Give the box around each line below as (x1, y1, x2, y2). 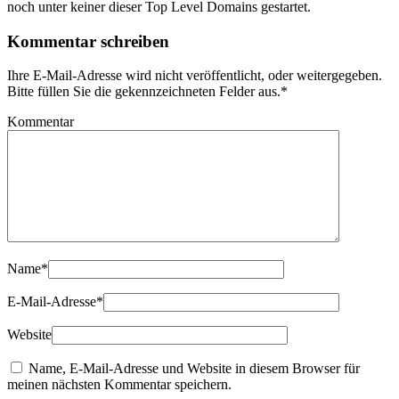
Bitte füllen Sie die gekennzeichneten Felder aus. (7, 84, 281, 100)
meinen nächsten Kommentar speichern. (7, 377, 232, 393)
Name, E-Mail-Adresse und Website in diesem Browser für (28, 361, 360, 377)
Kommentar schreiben (7, 31, 169, 51)
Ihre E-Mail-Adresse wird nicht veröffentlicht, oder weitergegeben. (7, 68, 382, 84)
